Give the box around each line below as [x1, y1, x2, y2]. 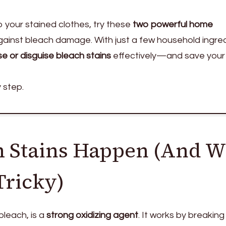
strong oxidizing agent [46, 210, 138, 220]
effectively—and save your [111, 50, 225, 61]
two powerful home [133, 19, 213, 29]
